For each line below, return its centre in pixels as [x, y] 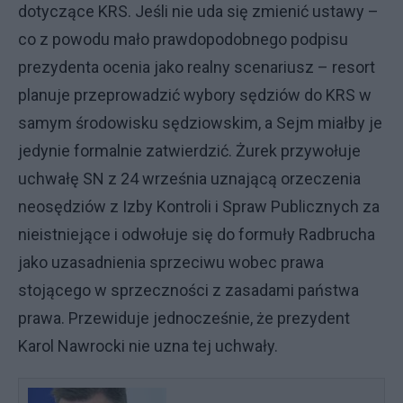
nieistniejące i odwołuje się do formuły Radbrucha [197, 234]
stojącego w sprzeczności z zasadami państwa [188, 290]
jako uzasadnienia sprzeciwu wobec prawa [171, 262]
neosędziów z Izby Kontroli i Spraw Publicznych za [199, 206]
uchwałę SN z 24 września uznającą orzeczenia [189, 179]
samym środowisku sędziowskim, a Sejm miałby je [200, 123]
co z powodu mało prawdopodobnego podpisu [183, 39]
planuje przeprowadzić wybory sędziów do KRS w [195, 95]
